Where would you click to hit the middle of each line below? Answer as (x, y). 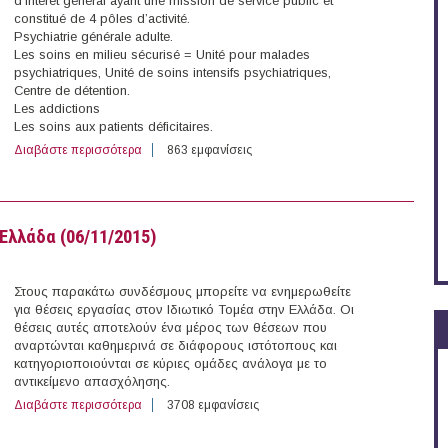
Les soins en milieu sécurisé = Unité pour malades (162, 55)
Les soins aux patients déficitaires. (113, 127)
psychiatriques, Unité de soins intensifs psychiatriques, (172, 73)
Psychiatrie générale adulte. (93, 37)
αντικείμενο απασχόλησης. (92, 382)
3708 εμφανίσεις (213, 405)
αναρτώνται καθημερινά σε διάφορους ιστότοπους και (175, 346)
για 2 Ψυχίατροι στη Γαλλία (216, 150)
